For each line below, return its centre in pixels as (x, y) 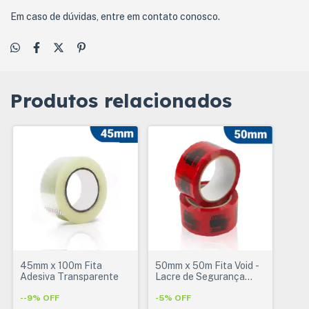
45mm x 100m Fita (61, 266)
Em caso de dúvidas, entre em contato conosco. (115, 16)
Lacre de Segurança (200, 277)
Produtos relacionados (121, 100)
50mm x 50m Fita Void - (207, 266)
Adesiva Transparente (69, 277)
